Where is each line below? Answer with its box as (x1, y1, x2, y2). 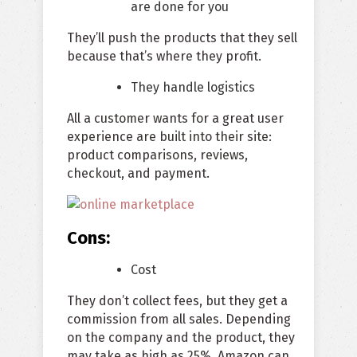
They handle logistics (131, 80, 255, 96)
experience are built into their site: (67, 129, 272, 145)
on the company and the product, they (67, 330, 295, 346)
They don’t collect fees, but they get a (67, 293, 288, 309)
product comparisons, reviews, (67, 147, 248, 163)
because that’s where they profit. (67, 49, 261, 65)
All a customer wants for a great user (67, 111, 284, 127)
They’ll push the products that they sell (67, 30, 297, 46)
